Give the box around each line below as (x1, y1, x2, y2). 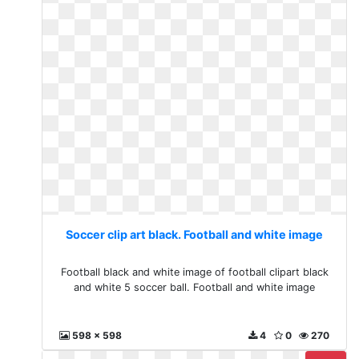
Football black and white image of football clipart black (60, 266, 329, 278)
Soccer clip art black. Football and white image (66, 228, 324, 241)
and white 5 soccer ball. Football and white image (74, 281, 316, 293)
